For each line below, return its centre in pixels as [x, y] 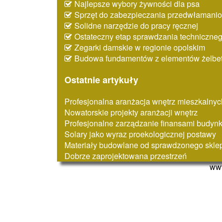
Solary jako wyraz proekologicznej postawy [140, 134]
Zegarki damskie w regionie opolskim [140, 48]
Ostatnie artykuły [101, 80]
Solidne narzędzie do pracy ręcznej [136, 26]
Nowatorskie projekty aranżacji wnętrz [131, 112]
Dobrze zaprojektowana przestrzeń [126, 156]
